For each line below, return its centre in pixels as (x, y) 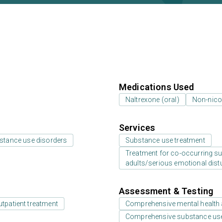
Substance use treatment (165, 140)
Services (137, 128)
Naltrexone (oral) (152, 100)
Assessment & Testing (166, 191)
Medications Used (157, 87)
